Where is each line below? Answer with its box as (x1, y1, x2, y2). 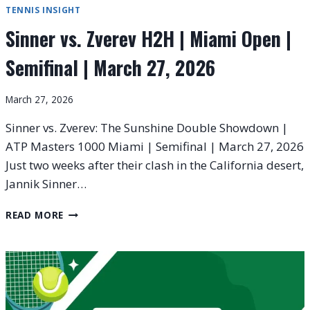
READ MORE (6, 208, 64, 222)
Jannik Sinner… (6, 176, 86, 192)
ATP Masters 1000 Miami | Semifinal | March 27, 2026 (6, 138, 304, 155)
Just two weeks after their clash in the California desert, (6, 157, 304, 174)
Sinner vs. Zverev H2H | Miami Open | (6, 24, 291, 53)
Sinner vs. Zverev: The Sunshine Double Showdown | (6, 120, 288, 136)
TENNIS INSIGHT (6, 3, 81, 15)
